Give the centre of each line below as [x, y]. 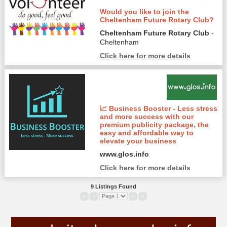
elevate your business [138, 141]
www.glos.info [125, 154]
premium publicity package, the [155, 125]
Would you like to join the [145, 12]
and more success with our [147, 117]
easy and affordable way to [147, 133]
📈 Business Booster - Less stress [159, 109]
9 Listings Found [113, 187]
